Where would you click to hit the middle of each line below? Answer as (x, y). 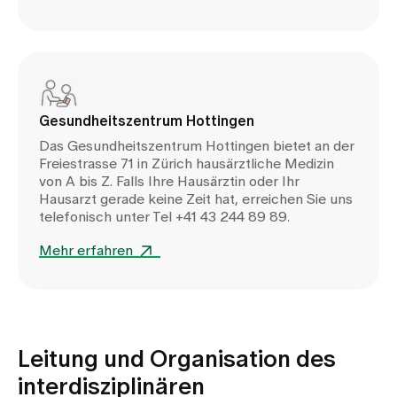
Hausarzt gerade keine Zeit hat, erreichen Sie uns (196, 199)
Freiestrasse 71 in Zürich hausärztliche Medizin (187, 163)
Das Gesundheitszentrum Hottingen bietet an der (197, 146)
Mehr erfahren (86, 250)
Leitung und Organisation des (177, 359)
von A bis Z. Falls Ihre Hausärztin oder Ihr (169, 181)
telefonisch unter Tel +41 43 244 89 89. (164, 217)
